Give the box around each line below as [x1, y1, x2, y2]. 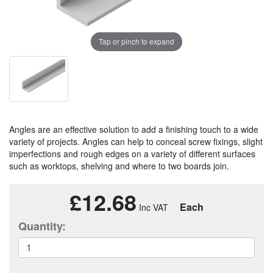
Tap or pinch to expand [99, 36, 174, 47]
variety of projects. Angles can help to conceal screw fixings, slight [9, 135, 263, 147]
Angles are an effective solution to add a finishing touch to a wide [9, 122, 258, 135]
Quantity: [18, 218, 66, 234]
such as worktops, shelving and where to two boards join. [9, 159, 229, 172]
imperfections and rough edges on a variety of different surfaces [9, 147, 255, 160]
